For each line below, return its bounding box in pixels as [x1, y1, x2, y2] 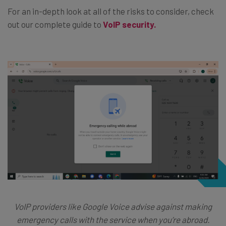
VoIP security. [103, 19, 156, 29]
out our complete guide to [8, 19, 103, 29]
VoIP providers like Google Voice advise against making [14, 201, 212, 212]
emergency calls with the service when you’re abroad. [16, 214, 210, 225]
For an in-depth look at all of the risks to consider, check [8, 6, 214, 16]
